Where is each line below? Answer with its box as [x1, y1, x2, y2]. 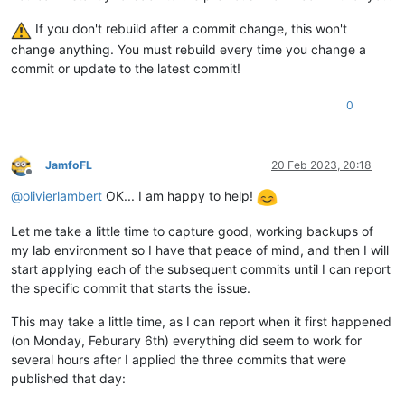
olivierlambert [23, 188, 102, 204]
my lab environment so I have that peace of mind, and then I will [11, 241, 389, 258]
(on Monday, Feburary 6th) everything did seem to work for [11, 332, 362, 348]
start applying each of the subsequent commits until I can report [11, 260, 391, 277]
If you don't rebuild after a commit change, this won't [32, 21, 347, 37]
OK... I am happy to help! [102, 188, 257, 204]
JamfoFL [45, 158, 92, 173]
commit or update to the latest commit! [11, 61, 240, 77]
